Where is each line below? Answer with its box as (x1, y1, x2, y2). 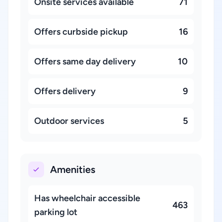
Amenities (50, 164, 95, 175)
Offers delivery (34, 86, 96, 97)
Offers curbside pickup (34, 26, 128, 37)
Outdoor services (34, 115, 104, 126)
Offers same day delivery (34, 56, 136, 67)
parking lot (34, 207, 77, 218)
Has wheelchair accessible (34, 193, 140, 204)
